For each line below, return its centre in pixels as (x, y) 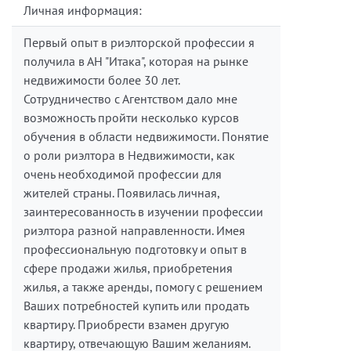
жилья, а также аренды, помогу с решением (143, 287)
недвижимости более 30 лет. (101, 80)
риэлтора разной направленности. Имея (134, 231)
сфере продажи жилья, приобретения (128, 268)
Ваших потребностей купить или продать (136, 306)
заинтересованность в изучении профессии (143, 212)
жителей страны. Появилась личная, (121, 193)
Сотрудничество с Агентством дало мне (130, 99)
